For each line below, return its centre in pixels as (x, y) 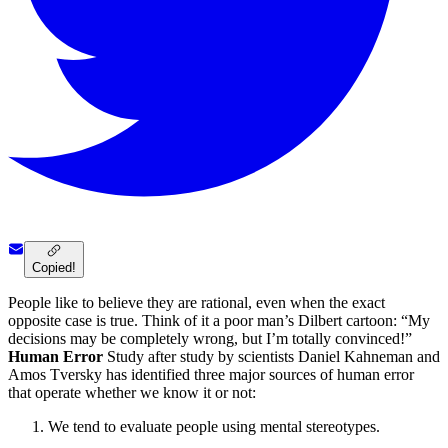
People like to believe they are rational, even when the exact (196, 303)
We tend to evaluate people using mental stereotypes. (214, 427)
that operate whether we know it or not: (132, 393)
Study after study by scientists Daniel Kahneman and (271, 357)
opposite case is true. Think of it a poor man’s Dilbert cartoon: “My (219, 321)
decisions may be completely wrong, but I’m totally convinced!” (210, 339)
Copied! (54, 268)
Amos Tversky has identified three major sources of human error (211, 375)
